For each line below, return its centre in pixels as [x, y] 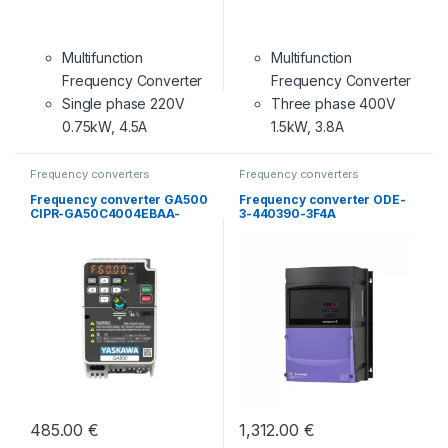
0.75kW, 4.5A [104, 127]
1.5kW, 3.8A [307, 127]
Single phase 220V [123, 104]
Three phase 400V [333, 104]
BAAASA [55, 227]
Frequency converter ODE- [322, 199]
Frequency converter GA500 [118, 199]
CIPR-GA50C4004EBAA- [105, 213]
